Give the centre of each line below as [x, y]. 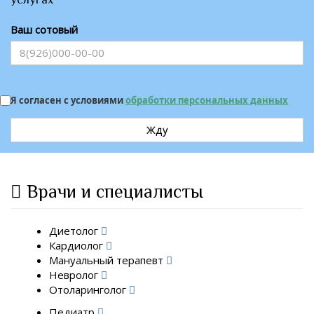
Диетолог [75, 231]
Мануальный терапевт [108, 260]
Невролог [75, 275]
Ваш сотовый [44, 29]
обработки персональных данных [207, 100]
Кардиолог [77, 245]
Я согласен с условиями [68, 100]
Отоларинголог [89, 289]
